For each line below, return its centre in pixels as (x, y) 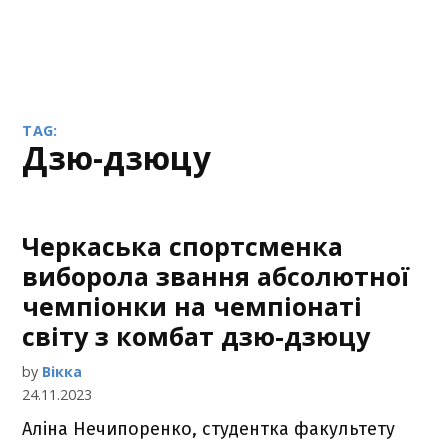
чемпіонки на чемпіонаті (192, 306)
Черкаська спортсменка (183, 246)
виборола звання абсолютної (216, 276)
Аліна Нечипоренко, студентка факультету (209, 429)
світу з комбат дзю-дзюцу (196, 336)
